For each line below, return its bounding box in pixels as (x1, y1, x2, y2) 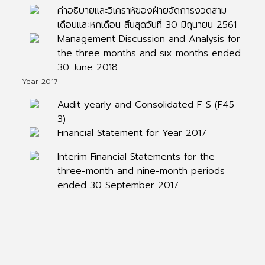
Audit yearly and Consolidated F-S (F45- (57, 98, 238, 112)
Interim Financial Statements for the (57, 150, 215, 164)
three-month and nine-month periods (57, 164, 225, 178)
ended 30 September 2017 (57, 178, 179, 192)
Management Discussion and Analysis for (57, 32, 240, 46)
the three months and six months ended (57, 46, 241, 60)
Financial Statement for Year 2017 (57, 126, 206, 140)
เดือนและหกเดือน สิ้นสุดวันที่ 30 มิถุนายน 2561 (57, 18, 237, 32)
